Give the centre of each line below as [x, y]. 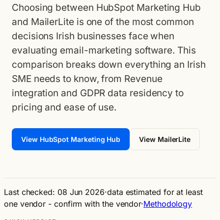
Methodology [168, 204]
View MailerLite [165, 139]
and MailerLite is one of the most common [103, 22]
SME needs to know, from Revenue [87, 79]
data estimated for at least [155, 192]
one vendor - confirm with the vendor [73, 204]
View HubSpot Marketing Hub [71, 139]
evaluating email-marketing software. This [104, 50]
